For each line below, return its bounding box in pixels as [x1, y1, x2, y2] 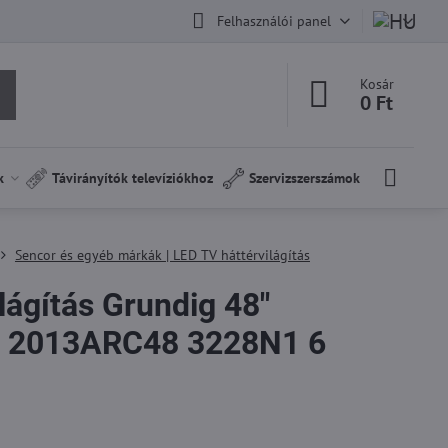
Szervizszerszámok [249, 169, 361, 187]
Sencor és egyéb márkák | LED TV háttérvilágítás [14, 246, 310, 264]
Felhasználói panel [216, 11, 331, 30]
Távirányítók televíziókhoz [52, 169, 214, 187]
